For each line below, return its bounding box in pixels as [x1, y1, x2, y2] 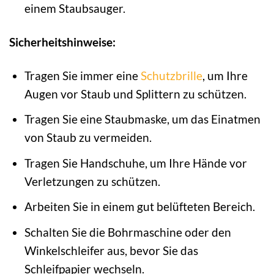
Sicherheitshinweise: [9, 34, 116, 49]
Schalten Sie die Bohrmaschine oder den [24, 224, 231, 239]
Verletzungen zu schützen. [24, 174, 160, 188]
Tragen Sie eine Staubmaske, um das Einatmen [24, 112, 261, 127]
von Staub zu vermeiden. [24, 130, 152, 145]
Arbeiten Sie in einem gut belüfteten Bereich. [24, 199, 255, 214]
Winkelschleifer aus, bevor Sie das [24, 243, 198, 257]
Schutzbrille [140, 68, 202, 83]
